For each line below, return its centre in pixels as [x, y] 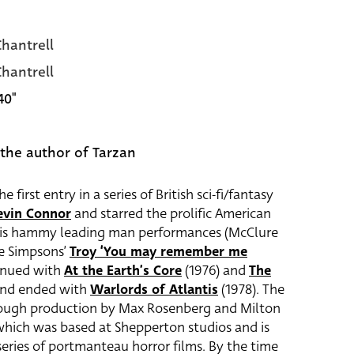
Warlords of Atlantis [154, 290]
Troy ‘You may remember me [158, 252]
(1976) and [215, 271]
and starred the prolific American [171, 214]
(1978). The [251, 290]
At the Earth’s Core [123, 271]
